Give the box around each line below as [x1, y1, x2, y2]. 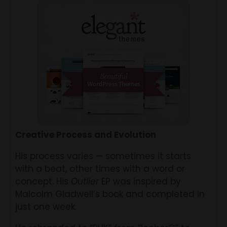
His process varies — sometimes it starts [15, 149, 192, 162]
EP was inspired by [99, 175, 181, 187]
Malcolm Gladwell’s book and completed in [15, 187, 205, 200]
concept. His [15, 175, 71, 187]
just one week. [15, 200, 77, 213]
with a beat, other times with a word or [15, 162, 185, 175]
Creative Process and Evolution [15, 128, 157, 141]
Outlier [71, 175, 99, 187]
